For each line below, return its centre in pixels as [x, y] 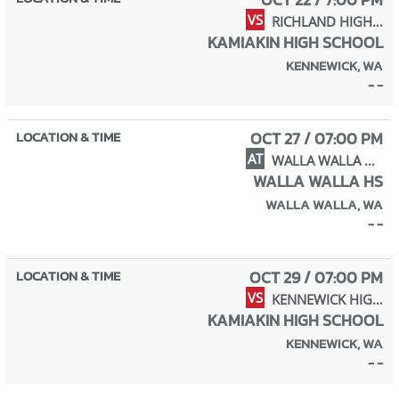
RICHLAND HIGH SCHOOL [378, 21]
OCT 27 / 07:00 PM [317, 138]
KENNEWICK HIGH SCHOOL [378, 299]
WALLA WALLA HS [318, 181]
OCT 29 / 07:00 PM [316, 277]
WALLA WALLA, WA [324, 204]
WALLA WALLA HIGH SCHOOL [370, 160]
